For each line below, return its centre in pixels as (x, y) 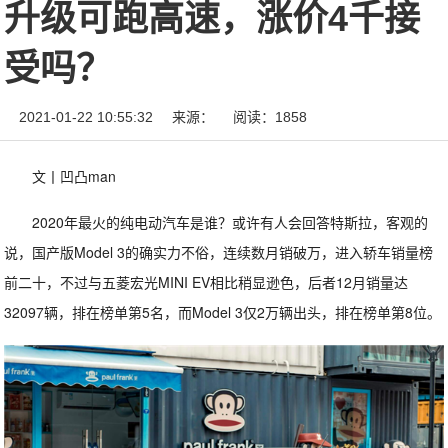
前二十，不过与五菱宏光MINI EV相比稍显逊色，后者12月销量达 (206, 282)
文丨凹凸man (74, 176)
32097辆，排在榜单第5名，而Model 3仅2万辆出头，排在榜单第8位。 (223, 312)
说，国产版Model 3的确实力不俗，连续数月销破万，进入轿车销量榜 (219, 252)
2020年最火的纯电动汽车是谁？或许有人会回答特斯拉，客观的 (230, 222)
